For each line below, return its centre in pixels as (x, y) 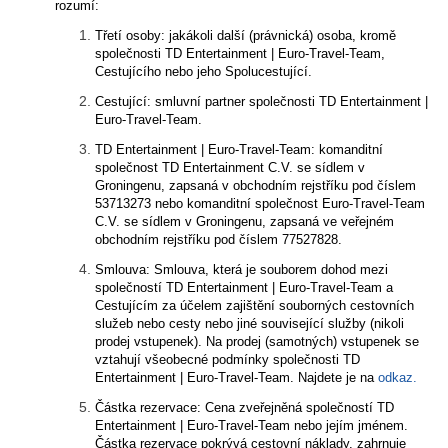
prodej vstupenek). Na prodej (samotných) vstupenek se (257, 341)
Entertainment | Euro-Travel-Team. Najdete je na (236, 377)
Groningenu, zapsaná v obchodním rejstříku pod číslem (255, 185)
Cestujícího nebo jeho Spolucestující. (203, 71)
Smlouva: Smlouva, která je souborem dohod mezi (241, 269)
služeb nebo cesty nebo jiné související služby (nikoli (249, 323)
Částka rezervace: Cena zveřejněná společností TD (244, 407)
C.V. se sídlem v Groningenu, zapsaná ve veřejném (244, 221)
